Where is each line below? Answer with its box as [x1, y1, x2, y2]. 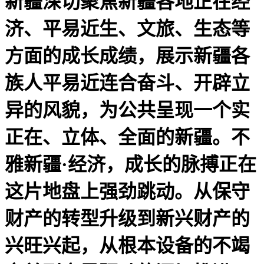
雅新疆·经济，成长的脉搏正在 [5, 153, 256, 175]
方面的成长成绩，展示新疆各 [5, 45, 250, 67]
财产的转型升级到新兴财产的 [5, 207, 250, 229]
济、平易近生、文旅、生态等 [5, 18, 250, 39]
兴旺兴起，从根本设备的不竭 [5, 235, 250, 256]
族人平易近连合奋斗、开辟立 [5, 72, 250, 94]
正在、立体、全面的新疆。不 [5, 126, 250, 148]
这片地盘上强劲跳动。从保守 [5, 180, 250, 202]
